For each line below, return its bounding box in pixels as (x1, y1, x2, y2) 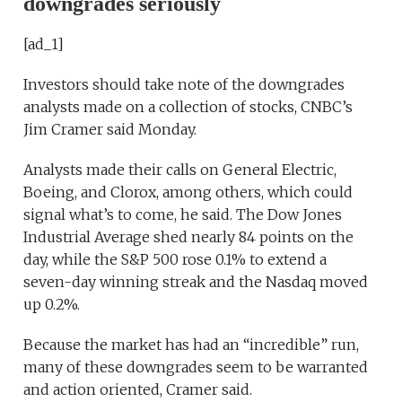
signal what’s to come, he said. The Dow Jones (23, 205, 343, 223)
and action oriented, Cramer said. (23, 380, 253, 398)
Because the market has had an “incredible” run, (23, 335, 360, 354)
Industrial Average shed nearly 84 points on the (23, 227, 354, 246)
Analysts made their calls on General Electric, (23, 160, 337, 179)
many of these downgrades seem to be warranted (23, 357, 369, 376)
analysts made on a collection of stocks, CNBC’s (23, 97, 354, 116)
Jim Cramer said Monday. (23, 119, 197, 138)
